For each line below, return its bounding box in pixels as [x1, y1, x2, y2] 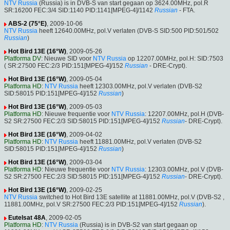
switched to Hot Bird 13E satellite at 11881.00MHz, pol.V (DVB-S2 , [37, 194, 224, 201]
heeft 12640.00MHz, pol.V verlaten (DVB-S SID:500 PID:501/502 [37, 27, 219, 35]
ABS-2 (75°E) [8, 20, 47, 28]
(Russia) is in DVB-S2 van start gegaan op [78, 221, 197, 229]
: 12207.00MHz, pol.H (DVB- [145, 110, 224, 118]
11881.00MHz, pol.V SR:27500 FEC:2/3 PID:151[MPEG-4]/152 [4, 201, 178, 208]
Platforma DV [4, 55, 41, 63]
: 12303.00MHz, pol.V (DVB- [145, 166, 223, 174]
